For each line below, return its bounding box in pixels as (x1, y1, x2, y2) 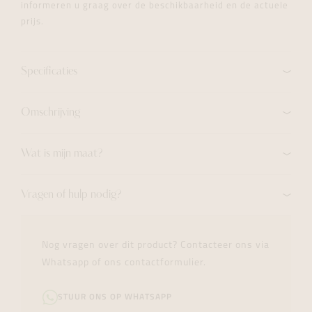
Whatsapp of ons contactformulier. (42, 258, 206, 268)
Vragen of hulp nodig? (21, 189, 121, 201)
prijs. (21, 17, 44, 26)
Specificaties (21, 66, 77, 77)
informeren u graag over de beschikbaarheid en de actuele (21, 1, 288, 10)
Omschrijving (21, 107, 80, 118)
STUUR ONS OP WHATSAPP (58, 292, 172, 302)
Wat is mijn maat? (21, 148, 102, 159)
